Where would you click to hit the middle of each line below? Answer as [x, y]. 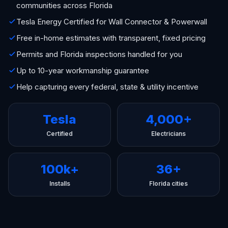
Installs [60, 183]
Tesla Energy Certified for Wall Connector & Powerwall [112, 22]
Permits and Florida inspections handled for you [99, 54]
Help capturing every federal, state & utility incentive [107, 87]
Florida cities [168, 183]
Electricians [168, 134]
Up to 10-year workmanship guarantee [83, 70]
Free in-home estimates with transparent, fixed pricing [111, 38]
